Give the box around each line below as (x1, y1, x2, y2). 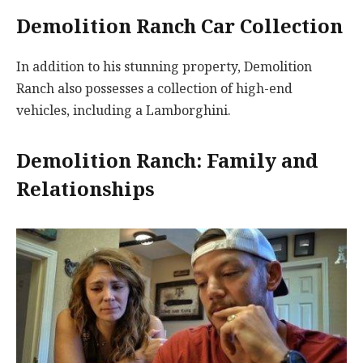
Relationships (16, 173, 155, 207)
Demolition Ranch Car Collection (16, 11, 343, 44)
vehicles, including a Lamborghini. (16, 99, 231, 122)
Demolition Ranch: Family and (16, 145, 318, 178)
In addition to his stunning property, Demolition (16, 55, 312, 78)
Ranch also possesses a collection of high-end (16, 77, 293, 100)
